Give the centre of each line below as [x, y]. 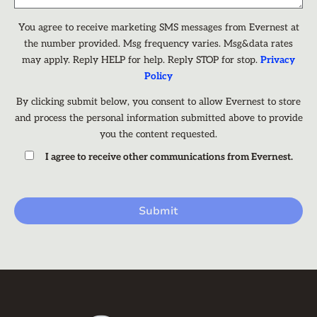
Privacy [278, 60]
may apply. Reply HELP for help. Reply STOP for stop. [141, 60]
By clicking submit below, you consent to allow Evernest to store [158, 102]
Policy [158, 76]
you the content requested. [158, 134]
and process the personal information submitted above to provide [158, 118]
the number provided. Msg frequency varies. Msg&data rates [158, 44]
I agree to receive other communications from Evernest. [169, 157]
